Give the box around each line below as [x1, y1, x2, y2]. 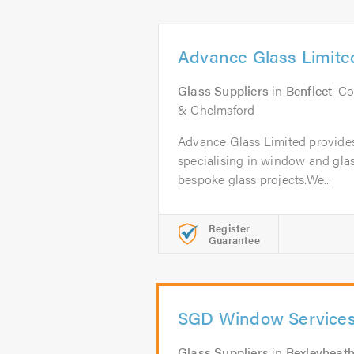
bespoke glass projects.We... [178, 170, 332, 188]
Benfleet [285, 81, 333, 100]
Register [209, 220, 250, 235]
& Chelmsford [178, 100, 255, 119]
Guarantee [209, 232, 260, 247]
